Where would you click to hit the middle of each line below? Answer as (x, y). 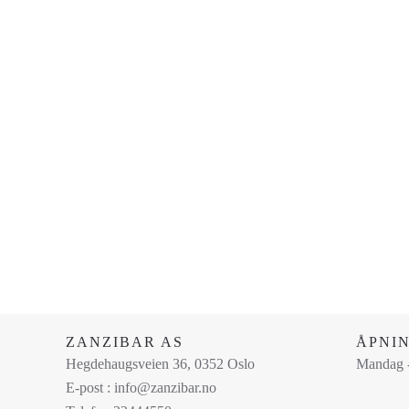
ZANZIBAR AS (125, 342)
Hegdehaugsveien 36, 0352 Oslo (160, 364)
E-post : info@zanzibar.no (141, 388)
